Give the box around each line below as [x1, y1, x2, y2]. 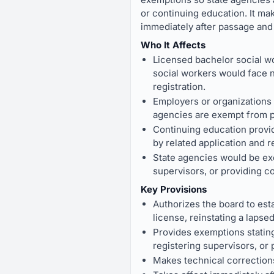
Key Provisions [141, 183, 207, 195]
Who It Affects [141, 39, 206, 51]
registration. [153, 81, 206, 92]
